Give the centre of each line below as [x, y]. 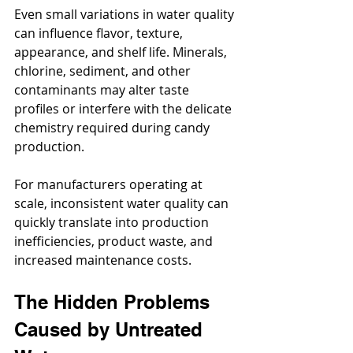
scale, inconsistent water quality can [123, 204]
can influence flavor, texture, [100, 33]
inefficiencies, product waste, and [115, 242]
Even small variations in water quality [126, 15]
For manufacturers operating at [110, 185]
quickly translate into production [113, 223]
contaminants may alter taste [103, 90]
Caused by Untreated [111, 330]
